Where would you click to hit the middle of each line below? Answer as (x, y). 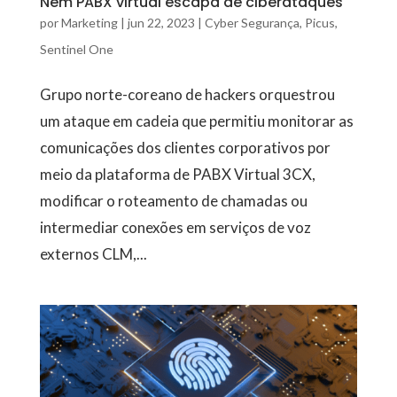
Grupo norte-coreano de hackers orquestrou (187, 94)
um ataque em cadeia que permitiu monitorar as (196, 121)
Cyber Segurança (252, 22)
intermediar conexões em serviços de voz (175, 227)
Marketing (89, 22)
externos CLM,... (93, 253)
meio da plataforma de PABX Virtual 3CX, (177, 174)
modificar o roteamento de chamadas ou (173, 200)
